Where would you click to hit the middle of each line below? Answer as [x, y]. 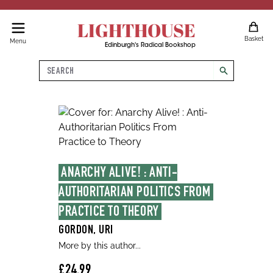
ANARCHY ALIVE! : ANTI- [119, 174]
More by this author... [100, 246]
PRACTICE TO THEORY [109, 213]
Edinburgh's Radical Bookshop [150, 46]
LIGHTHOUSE [136, 30]
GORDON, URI [86, 231]
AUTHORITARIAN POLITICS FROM [135, 193]
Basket [253, 39]
